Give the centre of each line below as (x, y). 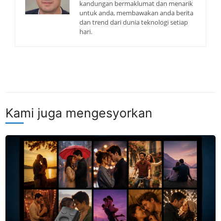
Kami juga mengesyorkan (79, 113)
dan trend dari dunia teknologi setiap (134, 22)
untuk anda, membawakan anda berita (136, 13)
